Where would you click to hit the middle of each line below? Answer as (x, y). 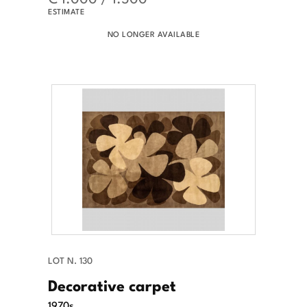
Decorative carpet (112, 285)
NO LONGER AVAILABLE (153, 34)
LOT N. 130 (70, 260)
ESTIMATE (66, 11)
